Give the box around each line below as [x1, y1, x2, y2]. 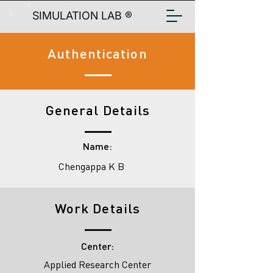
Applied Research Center [44, 258, 151, 271]
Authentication [48, 45, 147, 62]
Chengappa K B [58, 160, 124, 172]
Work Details [54, 200, 141, 216]
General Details [44, 102, 151, 118]
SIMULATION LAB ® [32, 9, 132, 22]
